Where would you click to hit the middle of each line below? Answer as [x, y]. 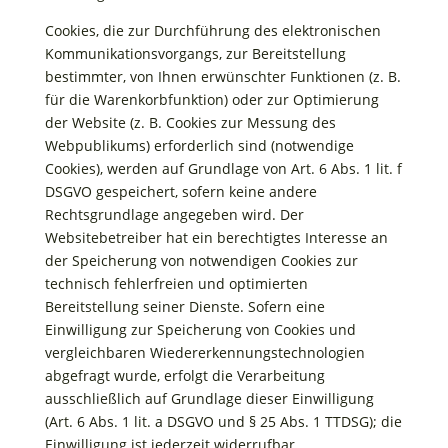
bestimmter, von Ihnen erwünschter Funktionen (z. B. [222, 76]
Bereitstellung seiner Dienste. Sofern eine [184, 306]
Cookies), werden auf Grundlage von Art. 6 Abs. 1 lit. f [223, 168]
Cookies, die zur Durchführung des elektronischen [212, 30]
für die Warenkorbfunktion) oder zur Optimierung [211, 99]
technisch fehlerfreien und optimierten [176, 283]
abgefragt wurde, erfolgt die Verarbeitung [184, 375]
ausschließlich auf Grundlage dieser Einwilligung [209, 398]
